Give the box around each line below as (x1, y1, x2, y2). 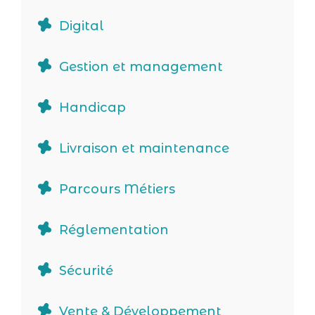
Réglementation (59, 222, 169, 238)
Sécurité (59, 263, 113, 279)
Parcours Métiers (59, 181, 175, 198)
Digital (59, 18, 104, 34)
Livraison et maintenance (59, 141, 229, 157)
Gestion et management (59, 59, 223, 75)
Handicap (59, 100, 126, 116)
